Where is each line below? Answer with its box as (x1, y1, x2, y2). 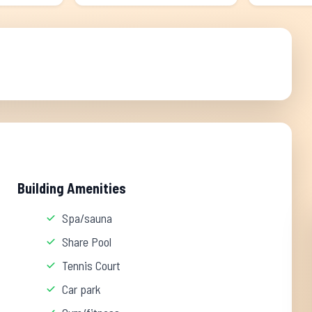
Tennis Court (62, 258, 121, 273)
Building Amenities (17, 180, 127, 196)
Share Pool (62, 234, 112, 249)
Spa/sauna (62, 210, 113, 226)
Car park (62, 281, 102, 297)
